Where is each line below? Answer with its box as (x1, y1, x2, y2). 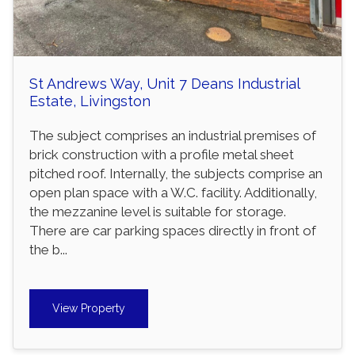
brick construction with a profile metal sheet (29, 146, 294, 162)
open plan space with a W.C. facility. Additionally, (29, 184, 317, 200)
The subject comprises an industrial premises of (29, 127, 316, 143)
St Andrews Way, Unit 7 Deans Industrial (29, 74, 300, 92)
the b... (29, 241, 67, 258)
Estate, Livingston (29, 92, 151, 109)
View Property (52, 301, 125, 315)
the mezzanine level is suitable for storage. (29, 203, 286, 219)
